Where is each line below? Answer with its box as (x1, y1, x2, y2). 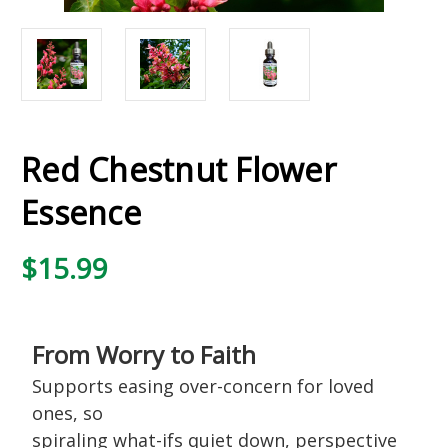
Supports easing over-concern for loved (31, 373, 374, 398)
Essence (21, 190, 141, 234)
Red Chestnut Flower (21, 147, 336, 191)
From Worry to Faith (31, 337, 256, 371)
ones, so (31, 400, 103, 425)
